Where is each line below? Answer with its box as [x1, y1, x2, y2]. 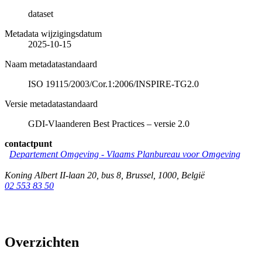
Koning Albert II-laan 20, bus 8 [5, 170, 121, 181]
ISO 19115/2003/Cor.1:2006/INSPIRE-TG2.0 [28, 79, 199, 89]
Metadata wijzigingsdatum [5, 29, 102, 39]
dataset [28, 9, 53, 19]
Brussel [126, 170, 153, 181]
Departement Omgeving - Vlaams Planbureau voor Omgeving [9, 149, 240, 160]
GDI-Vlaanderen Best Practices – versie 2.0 [28, 119, 189, 129]
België [181, 170, 205, 181]
